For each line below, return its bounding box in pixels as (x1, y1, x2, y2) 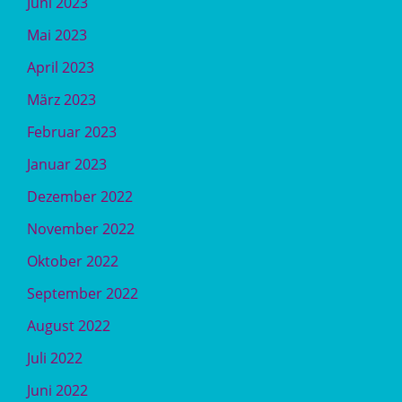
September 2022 (27, 284, 138, 303)
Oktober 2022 (27, 251, 118, 271)
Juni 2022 (27, 380, 88, 400)
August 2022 (27, 316, 110, 336)
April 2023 (27, 57, 94, 77)
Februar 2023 (27, 122, 117, 142)
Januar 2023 (27, 154, 107, 174)
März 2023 (27, 90, 96, 109)
